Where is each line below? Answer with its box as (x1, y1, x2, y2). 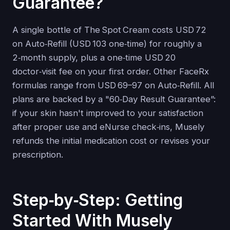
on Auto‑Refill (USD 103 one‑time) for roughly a (12, 39, 202, 49)
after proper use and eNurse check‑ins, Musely (12, 122, 204, 132)
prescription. (12, 149, 63, 160)
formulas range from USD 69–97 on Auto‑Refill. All (12, 80, 214, 91)
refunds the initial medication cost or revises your (12, 136, 210, 146)
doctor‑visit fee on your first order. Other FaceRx (12, 66, 209, 77)
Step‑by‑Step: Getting (12, 189, 183, 210)
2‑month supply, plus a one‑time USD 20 (12, 52, 176, 63)
